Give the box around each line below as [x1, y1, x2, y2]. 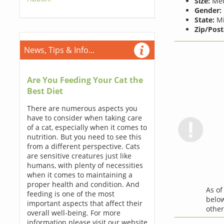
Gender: [194, 5, 221, 15]
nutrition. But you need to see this [26, 132, 141, 141]
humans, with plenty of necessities [26, 160, 143, 170]
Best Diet [26, 85, 63, 96]
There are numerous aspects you [26, 103, 137, 113]
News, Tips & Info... [23, 44, 94, 55]
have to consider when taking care [26, 113, 142, 122]
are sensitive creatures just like [26, 151, 131, 160]
